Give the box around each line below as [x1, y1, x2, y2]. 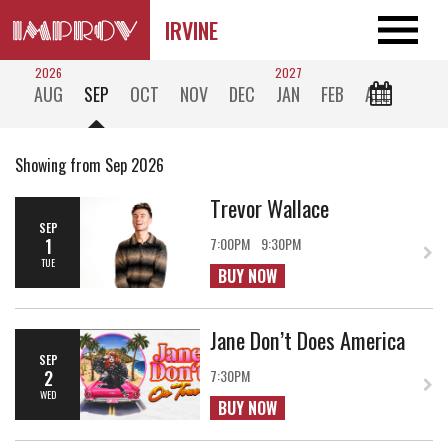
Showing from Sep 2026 [15, 153, 164, 177]
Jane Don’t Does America [210, 323, 406, 356]
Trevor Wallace [210, 191, 330, 224]
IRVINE [165, 14, 218, 46]
